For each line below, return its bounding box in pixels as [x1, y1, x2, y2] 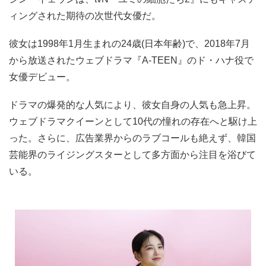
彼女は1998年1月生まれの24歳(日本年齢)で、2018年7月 [9, 38, 250, 49]
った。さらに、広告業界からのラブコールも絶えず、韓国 [9, 132, 256, 143]
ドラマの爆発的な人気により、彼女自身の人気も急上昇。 [9, 99, 256, 110]
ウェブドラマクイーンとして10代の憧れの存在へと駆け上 [9, 116, 257, 126]
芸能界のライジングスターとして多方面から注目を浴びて [9, 149, 256, 160]
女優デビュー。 [9, 71, 75, 82]
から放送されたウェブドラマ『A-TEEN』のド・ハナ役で [9, 55, 254, 65]
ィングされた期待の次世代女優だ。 [9, 10, 161, 21]
